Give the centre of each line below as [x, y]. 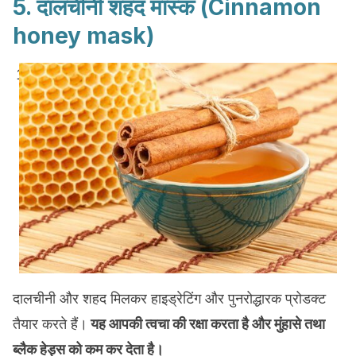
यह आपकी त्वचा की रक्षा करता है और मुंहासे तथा [206, 324]
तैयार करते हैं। [50, 324]
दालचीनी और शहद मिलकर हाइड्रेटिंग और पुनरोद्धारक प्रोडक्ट [169, 298]
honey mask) [83, 36]
